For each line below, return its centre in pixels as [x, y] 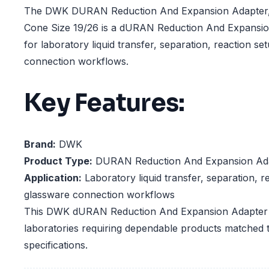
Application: [53, 178]
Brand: [40, 144]
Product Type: [58, 161]
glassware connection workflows [99, 195]
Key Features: [104, 103]
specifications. [56, 245]
